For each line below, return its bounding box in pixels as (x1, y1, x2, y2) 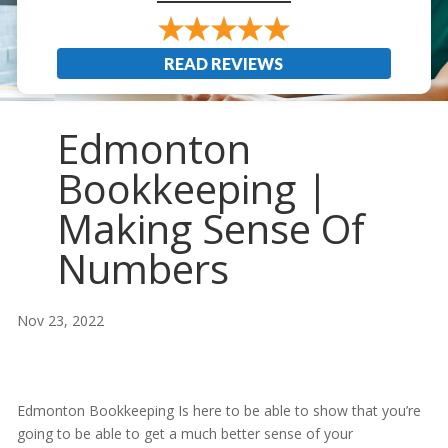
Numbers (56, 241, 229, 297)
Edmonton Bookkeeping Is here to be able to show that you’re (16, 401, 421, 421)
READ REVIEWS (164, 54, 284, 74)
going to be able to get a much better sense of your (16, 424, 353, 444)
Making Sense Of (56, 201, 365, 257)
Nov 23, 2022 (16, 311, 104, 331)
